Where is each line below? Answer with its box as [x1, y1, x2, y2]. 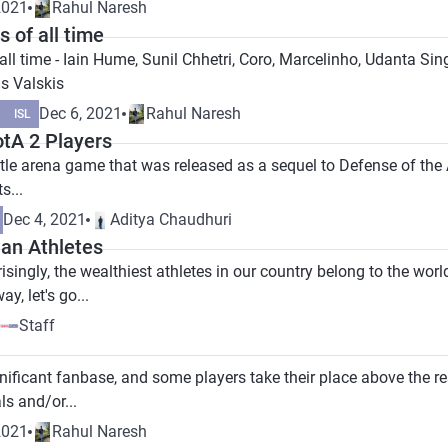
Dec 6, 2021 [39, 104, 122, 123]
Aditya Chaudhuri [110, 210, 232, 229]
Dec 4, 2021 [3, 210, 86, 229]
